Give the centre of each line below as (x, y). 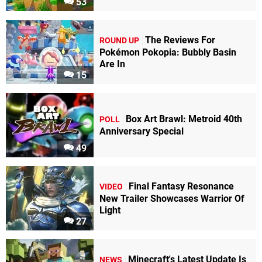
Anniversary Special (142, 132)
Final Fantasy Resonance (181, 187)
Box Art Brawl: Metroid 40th (184, 119)
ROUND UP (119, 41)
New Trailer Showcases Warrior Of (172, 199)
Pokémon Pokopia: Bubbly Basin (168, 53)
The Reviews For (180, 40)
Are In (112, 64)
